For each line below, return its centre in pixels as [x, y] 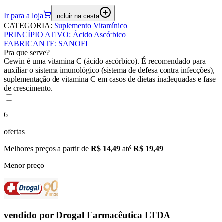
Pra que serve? [27, 52]
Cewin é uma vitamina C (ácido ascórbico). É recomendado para [105, 61]
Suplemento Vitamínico [91, 25]
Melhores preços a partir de [47, 148]
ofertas [14, 131]
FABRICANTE [29, 43]
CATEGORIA [27, 25]
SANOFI [73, 43]
